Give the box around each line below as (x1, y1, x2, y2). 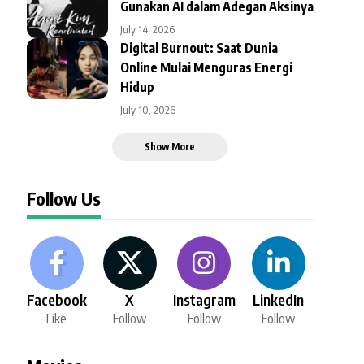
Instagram (172, 289, 236, 309)
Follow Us (26, 186, 101, 210)
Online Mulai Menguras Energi (119, 58, 292, 76)
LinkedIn (253, 289, 305, 309)
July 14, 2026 (119, 22, 175, 36)
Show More (145, 140, 196, 153)
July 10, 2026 (119, 102, 175, 116)
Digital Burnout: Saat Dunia (119, 39, 278, 56)
